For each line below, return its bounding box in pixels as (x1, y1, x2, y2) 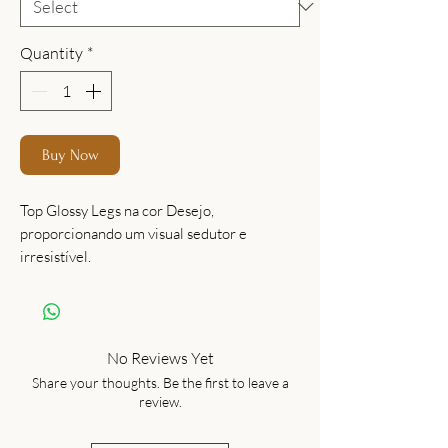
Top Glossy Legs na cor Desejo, (20, 201, 214, 220)
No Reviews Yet (106, 348, 214, 368)
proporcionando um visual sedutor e (20, 224, 247, 243)
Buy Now (41, 146, 99, 164)
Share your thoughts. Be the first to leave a (31, 374, 289, 391)
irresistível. (20, 247, 91, 266)
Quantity (20, 43, 83, 63)
